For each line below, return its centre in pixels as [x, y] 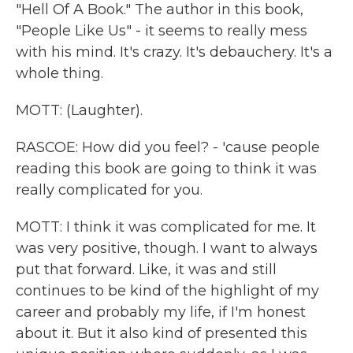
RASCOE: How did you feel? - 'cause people [168, 147]
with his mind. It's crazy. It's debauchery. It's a [174, 52]
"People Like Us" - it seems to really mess [162, 31]
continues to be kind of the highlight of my [167, 291]
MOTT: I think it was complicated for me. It [166, 227]
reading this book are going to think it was [166, 169]
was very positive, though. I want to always [167, 248]
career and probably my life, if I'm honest [161, 312]
